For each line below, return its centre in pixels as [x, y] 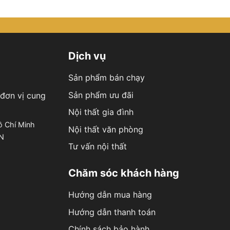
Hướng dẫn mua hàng [110, 194]
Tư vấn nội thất [97, 147]
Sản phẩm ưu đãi [101, 95]
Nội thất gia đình [101, 112]
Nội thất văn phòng [106, 129]
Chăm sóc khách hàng [123, 173]
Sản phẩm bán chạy [106, 78]
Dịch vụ [87, 56]
